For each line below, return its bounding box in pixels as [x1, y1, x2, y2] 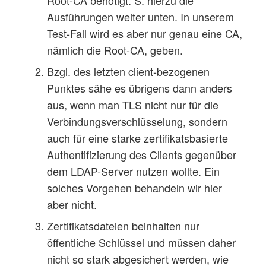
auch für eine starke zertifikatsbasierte [47, 129, 229, 145]
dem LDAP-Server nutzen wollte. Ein [47, 163, 220, 179]
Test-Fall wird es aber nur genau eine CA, [47, 25, 243, 41]
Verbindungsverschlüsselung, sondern [47, 113, 228, 129]
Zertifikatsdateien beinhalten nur [47, 217, 200, 233]
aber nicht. [47, 196, 97, 212]
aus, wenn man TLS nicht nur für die [47, 96, 219, 112]
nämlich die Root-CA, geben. [47, 42, 183, 58]
